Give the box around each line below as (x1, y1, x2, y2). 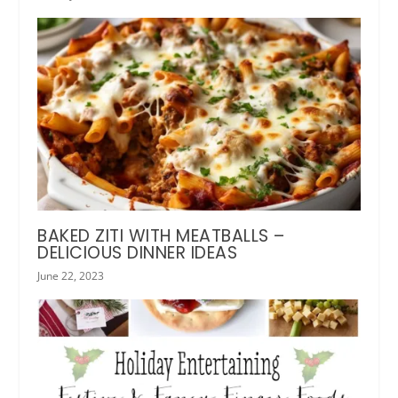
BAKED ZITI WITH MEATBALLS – (37, 224, 285, 249)
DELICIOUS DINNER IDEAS (37, 241, 238, 266)
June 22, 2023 (37, 268, 105, 284)
